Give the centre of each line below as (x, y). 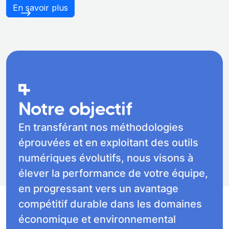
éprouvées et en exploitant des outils (108, 143)
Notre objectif (75, 109)
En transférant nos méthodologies (101, 128)
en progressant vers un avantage (98, 189)
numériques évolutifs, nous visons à (106, 158)
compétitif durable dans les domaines (110, 204)
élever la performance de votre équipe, (113, 174)
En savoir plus (40, 7)
